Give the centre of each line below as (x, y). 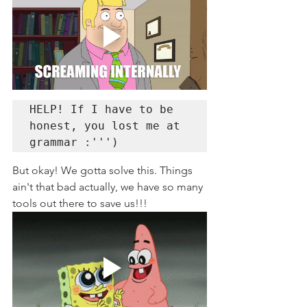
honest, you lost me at (105, 126)
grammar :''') (74, 143)
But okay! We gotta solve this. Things (104, 171)
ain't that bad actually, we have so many (109, 187)
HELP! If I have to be (101, 110)
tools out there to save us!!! (80, 204)
